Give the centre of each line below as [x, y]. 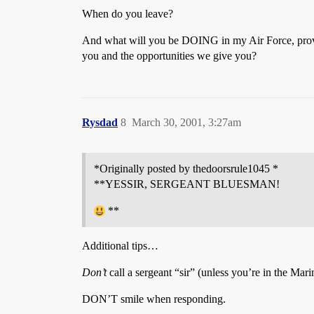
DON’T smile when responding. [154, 299]
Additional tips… [120, 246]
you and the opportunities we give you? [169, 56]
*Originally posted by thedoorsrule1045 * [186, 169]
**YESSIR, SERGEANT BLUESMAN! [187, 184]
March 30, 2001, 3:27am [186, 122]
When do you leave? [128, 14]
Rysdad [100, 122]
